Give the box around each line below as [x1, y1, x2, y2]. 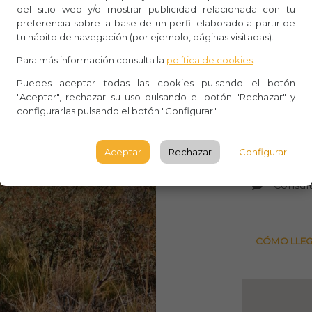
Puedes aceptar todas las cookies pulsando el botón [17, 77, 295, 88]
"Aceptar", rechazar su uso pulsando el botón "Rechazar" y [17, 91, 295, 102]
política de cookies [166, 54, 253, 65]
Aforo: [274, 46, 305, 58]
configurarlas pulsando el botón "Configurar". [17, 104, 218, 116]
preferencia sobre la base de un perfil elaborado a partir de [17, 17, 295, 29]
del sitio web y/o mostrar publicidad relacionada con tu [17, 3, 295, 15]
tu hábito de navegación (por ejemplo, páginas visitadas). [17, 31, 274, 42]
